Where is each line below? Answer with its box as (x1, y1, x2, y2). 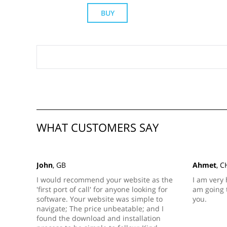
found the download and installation (36, 213, 161, 223)
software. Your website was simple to (36, 194, 163, 204)
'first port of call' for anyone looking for (36, 184, 168, 194)
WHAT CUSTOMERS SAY (36, 120, 159, 135)
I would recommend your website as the (36, 175, 173, 184)
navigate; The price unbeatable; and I (36, 204, 164, 213)
